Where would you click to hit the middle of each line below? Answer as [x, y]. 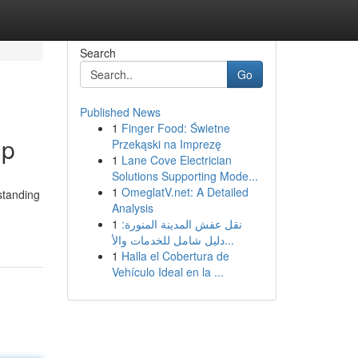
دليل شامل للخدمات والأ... [229, 240]
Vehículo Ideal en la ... [167, 272]
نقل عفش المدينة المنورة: [181, 224]
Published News [120, 112]
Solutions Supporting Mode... [185, 176]
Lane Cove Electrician [176, 160]
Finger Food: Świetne [175, 128]
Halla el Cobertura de [175, 256]
